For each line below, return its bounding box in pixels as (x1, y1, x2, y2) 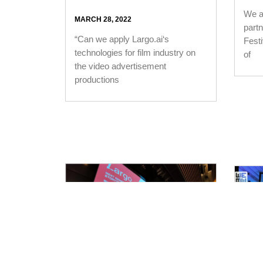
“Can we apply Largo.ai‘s (74, 33, 169, 44)
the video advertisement (74, 60, 166, 71)
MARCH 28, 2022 (74, 15, 131, 23)
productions (74, 74, 119, 85)
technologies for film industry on (74, 47, 195, 58)
